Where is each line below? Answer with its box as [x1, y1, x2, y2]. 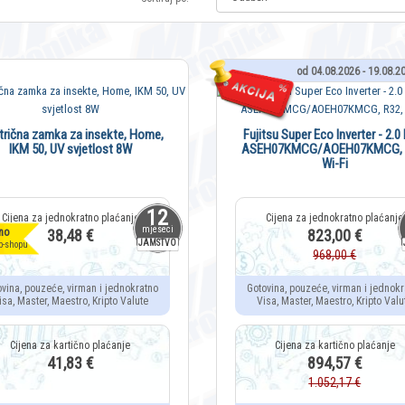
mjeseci [141, 224, 174, 235]
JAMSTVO [138, 238, 176, 249]
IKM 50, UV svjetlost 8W [8, 141, 132, 158]
